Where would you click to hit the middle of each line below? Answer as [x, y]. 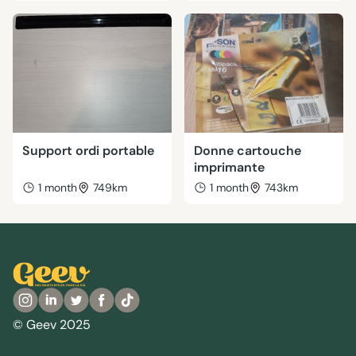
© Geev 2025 [52, 325]
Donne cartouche [248, 151]
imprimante [229, 167]
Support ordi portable [88, 151]
